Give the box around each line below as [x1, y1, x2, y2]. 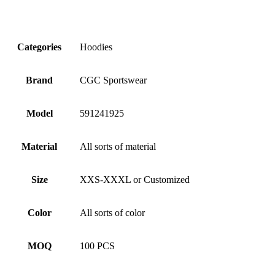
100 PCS [80, 241, 115, 251]
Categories [17, 42, 62, 52]
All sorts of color [80, 207, 145, 218]
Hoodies [80, 42, 113, 52]
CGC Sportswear [80, 75, 147, 85]
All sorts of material [80, 141, 157, 152]
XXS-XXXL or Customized [80, 174, 190, 185]
